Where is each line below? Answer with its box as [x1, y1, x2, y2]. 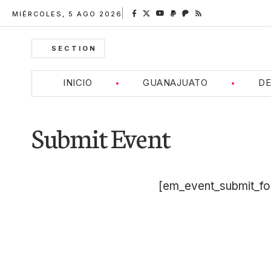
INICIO [63, 77, 93, 88]
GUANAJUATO [143, 77, 208, 88]
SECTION [51, 44, 97, 53]
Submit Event [31, 119, 171, 155]
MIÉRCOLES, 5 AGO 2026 [12, 10, 122, 18]
